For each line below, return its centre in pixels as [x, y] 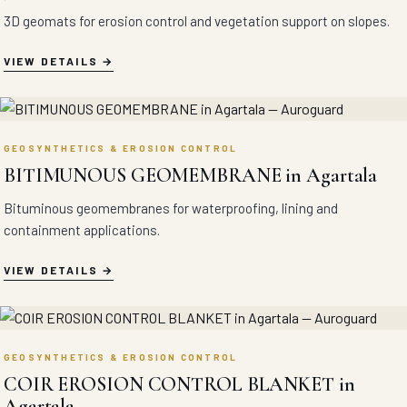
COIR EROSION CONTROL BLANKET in [179, 384]
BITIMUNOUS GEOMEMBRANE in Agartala [191, 175]
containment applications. [82, 230]
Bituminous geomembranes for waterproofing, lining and [171, 208]
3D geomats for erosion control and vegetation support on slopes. [197, 21]
